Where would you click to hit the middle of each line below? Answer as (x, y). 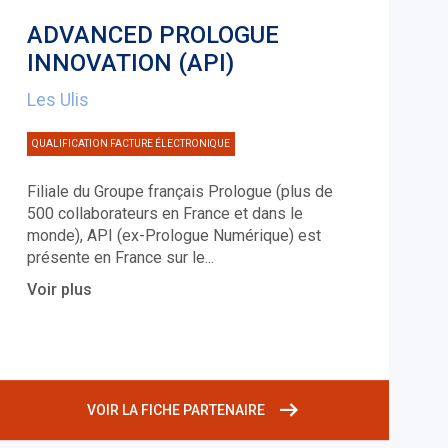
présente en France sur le (115, 258)
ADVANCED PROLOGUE (152, 35)
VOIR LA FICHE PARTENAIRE (176, 410)
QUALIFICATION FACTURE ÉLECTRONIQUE (130, 144)
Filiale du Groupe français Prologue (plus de (179, 192)
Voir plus (59, 290)
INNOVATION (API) (130, 63)
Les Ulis (57, 100)
